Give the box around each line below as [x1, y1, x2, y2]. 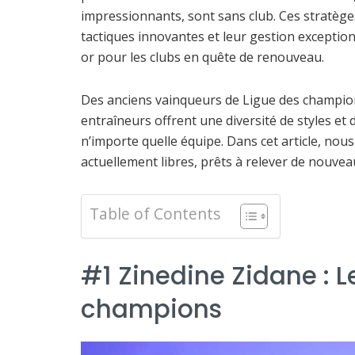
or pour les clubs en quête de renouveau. [81, 48, 324, 66]
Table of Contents [90, 202, 220, 224]
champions [81, 291, 222, 326]
